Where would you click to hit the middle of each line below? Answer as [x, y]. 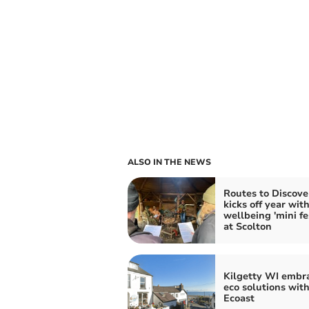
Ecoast [239, 299]
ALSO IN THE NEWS [169, 162]
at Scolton [247, 227]
